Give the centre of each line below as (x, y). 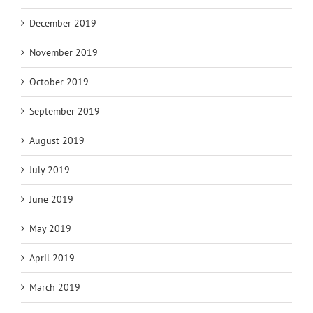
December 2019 (63, 23)
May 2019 (50, 229)
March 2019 (55, 287)
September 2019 (65, 111)
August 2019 (57, 141)
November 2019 (64, 53)
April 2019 (52, 258)
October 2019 (59, 82)
